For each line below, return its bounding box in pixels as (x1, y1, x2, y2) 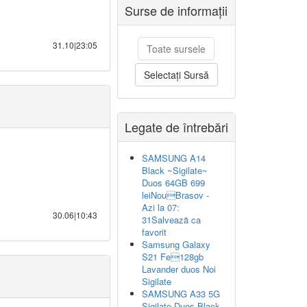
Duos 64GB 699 (142, 176, 205, 189)
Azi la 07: (142, 201, 180, 214)
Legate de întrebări (124, 118, 228, 136)
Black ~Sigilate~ (142, 164, 208, 177)
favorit (142, 225, 167, 238)
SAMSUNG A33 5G (142, 287, 220, 300)
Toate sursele (147, 42, 206, 56)
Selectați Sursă (143, 68, 209, 82)
